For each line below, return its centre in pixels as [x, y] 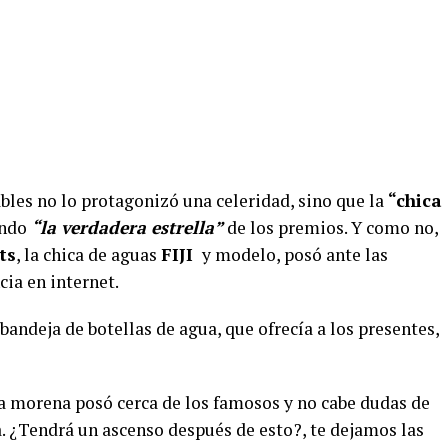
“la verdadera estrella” [127, 228]
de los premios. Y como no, [330, 228]
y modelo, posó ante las [293, 255]
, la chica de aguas [88, 255]
